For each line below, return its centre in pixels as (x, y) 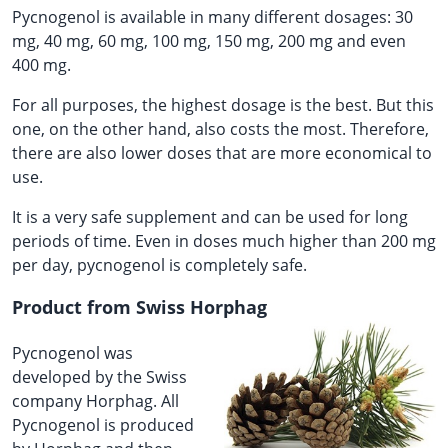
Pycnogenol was (72, 353)
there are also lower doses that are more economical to (222, 153)
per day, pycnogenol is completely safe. (159, 265)
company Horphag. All (95, 401)
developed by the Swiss (99, 377)
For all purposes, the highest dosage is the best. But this (223, 105)
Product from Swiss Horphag (139, 307)
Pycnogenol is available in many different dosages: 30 (212, 17)
